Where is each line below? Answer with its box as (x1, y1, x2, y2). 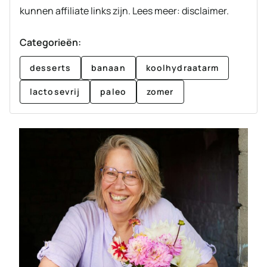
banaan (91, 61, 126, 73)
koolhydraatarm (145, 61, 219, 73)
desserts (30, 61, 71, 73)
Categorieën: (20, 35, 81, 49)
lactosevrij (30, 85, 80, 97)
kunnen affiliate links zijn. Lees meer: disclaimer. (20, 4, 229, 17)
